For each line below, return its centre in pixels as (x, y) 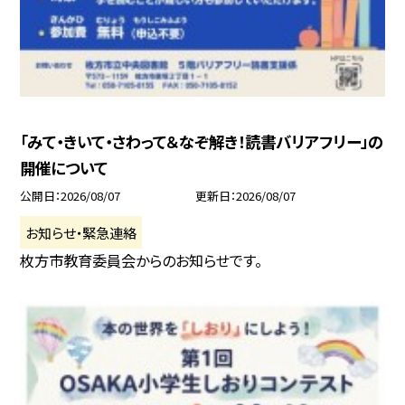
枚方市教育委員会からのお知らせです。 (141, 261)
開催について (64, 168)
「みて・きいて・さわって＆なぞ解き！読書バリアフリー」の (202, 142)
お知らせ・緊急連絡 (81, 232)
